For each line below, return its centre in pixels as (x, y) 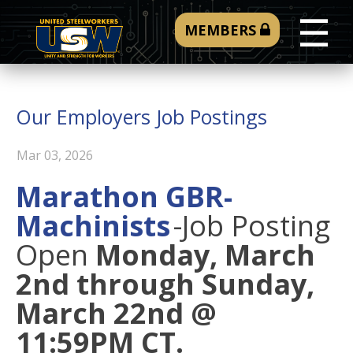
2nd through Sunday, (165, 284)
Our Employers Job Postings (141, 117)
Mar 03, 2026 (55, 155)
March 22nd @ (116, 313)
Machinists (93, 226)
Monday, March (205, 255)
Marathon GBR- (124, 197)
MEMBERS (222, 30)
